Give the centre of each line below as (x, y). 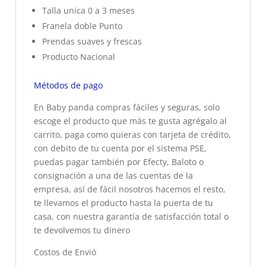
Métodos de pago (68, 85)
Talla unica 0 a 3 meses (88, 10)
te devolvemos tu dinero (82, 230)
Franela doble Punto (82, 26)
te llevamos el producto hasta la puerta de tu (123, 202)
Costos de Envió (65, 252)
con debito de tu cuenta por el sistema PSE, (120, 148)
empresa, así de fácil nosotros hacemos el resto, (130, 189)
